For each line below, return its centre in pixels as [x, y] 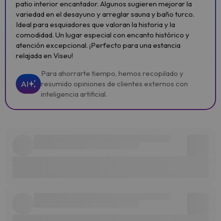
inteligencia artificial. [74, 94]
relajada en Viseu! [44, 55]
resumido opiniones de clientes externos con [114, 84]
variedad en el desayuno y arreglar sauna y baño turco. [105, 14]
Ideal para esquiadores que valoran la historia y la [95, 24]
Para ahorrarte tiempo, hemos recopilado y [112, 73]
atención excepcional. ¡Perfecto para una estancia [98, 45]
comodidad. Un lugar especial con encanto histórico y [103, 35]
